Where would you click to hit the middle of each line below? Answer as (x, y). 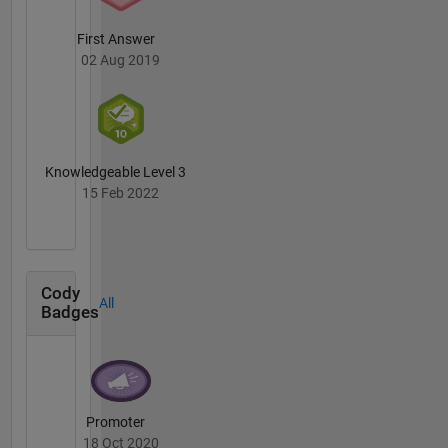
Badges (69, 313)
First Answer (115, 39)
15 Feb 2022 (120, 192)
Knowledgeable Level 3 (115, 171)
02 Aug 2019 (120, 60)
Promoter (115, 421)
